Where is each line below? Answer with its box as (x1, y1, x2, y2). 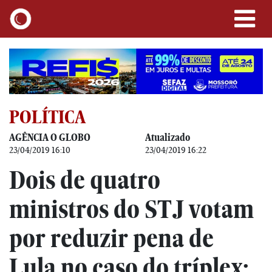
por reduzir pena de (9, 223, 214, 253)
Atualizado (145, 131, 190, 143)
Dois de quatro (9, 165, 160, 195)
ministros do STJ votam (9, 194, 254, 224)
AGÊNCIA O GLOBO (9, 131, 90, 143)
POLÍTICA (9, 106, 86, 127)
